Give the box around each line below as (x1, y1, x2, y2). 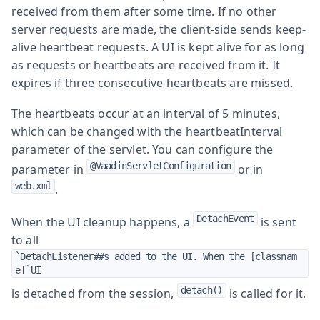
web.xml (15, 179, 52, 191)
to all (11, 231, 39, 248)
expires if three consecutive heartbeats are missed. (11, 74, 294, 91)
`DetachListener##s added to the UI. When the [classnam (15, 250, 297, 262)
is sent (257, 214, 296, 230)
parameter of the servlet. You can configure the (11, 141, 274, 157)
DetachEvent (196, 212, 254, 224)
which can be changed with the (11, 123, 186, 139)
